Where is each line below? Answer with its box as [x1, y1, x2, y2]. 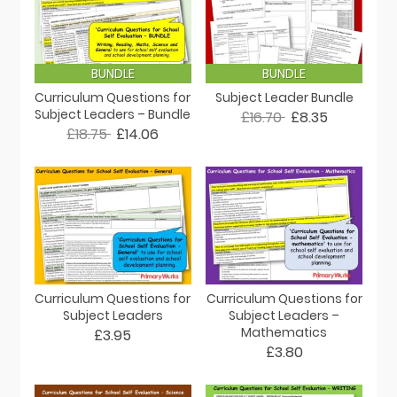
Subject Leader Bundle [214, 89, 354, 107]
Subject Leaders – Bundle [35, 105, 191, 124]
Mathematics [241, 323, 328, 342]
